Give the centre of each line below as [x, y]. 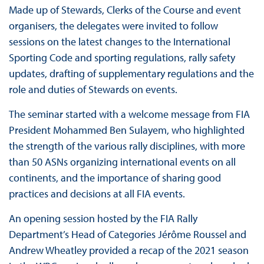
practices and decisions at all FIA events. [97, 194]
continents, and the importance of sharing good [115, 178]
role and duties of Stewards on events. [93, 90]
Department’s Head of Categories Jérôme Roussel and [127, 235]
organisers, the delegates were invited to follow [113, 26]
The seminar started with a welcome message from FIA [129, 114]
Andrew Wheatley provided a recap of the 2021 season [128, 250]
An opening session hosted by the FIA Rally [103, 219]
